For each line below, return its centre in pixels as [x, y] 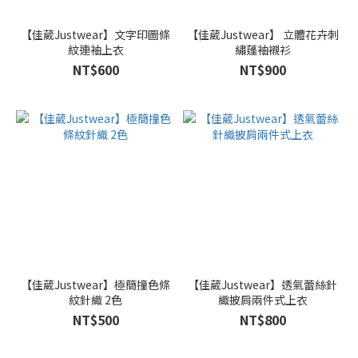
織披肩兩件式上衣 [263, 300]
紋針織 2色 [95, 300]
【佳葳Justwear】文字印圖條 [95, 34]
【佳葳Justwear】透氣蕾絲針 [263, 284]
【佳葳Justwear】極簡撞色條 [95, 284]
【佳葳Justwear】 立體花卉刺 [263, 34]
